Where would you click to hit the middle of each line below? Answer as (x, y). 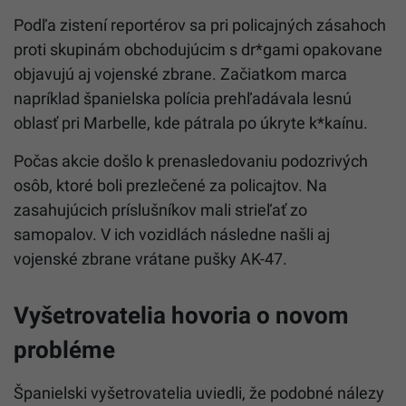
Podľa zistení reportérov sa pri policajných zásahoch (200, 24)
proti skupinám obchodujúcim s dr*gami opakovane (198, 49)
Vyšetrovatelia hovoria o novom (181, 315)
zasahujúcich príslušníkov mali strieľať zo (160, 209)
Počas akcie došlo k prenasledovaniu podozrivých (191, 160)
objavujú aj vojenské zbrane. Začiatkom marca (180, 73)
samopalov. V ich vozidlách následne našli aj (172, 234)
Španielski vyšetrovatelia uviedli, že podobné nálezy (199, 392)
